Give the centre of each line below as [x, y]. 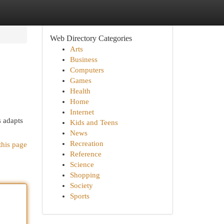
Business [83, 59]
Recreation [86, 143]
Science [82, 164]
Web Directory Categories [91, 38]
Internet [82, 112]
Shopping [85, 175]
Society [81, 185]
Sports [79, 196]
